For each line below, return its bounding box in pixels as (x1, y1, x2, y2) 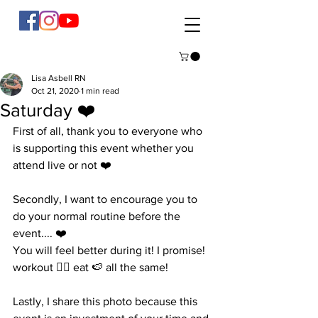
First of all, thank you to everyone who (13, 125, 205, 138)
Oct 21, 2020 (31, 86, 79, 97)
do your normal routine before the (13, 210, 183, 223)
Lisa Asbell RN (31, 73, 86, 84)
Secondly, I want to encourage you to (13, 193, 200, 206)
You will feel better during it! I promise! (13, 244, 208, 257)
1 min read (81, 86, 119, 97)
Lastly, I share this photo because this (13, 295, 200, 308)
